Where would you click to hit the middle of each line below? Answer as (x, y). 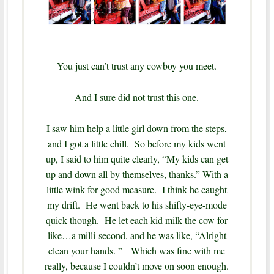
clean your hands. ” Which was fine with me (137, 251)
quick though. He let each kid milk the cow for (137, 220)
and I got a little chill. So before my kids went (137, 144)
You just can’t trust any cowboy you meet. (137, 66)
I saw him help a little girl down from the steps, (137, 128)
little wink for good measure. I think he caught (137, 190)
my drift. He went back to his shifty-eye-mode (137, 205)
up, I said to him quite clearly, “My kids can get (137, 159)
